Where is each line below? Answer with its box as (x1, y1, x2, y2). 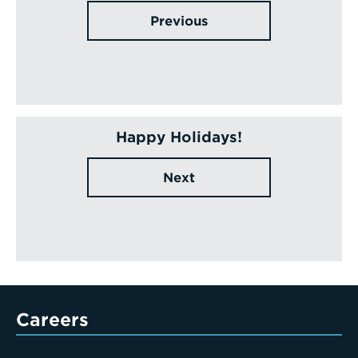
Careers (16, 308, 89, 330)
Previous (150, 13, 208, 29)
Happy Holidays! (116, 128, 242, 145)
